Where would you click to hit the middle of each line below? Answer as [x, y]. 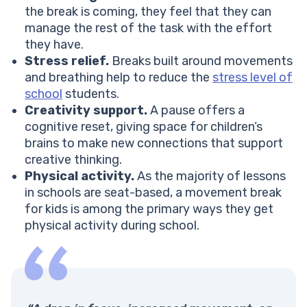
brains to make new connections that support [154, 144]
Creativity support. [86, 111]
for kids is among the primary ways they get [149, 209]
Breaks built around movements [201, 61]
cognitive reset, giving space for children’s [144, 127]
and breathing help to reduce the [119, 78]
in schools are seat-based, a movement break [153, 193]
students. [91, 94]
